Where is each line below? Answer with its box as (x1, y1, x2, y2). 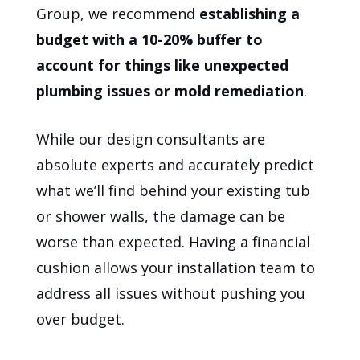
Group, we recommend (36, 3, 196, 23)
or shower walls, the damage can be (36, 206, 286, 226)
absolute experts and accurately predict (36, 154, 315, 174)
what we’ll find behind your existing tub (36, 180, 311, 200)
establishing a (195, 3, 301, 23)
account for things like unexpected (36, 55, 289, 75)
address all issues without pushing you (36, 283, 306, 303)
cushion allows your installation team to (36, 257, 316, 277)
